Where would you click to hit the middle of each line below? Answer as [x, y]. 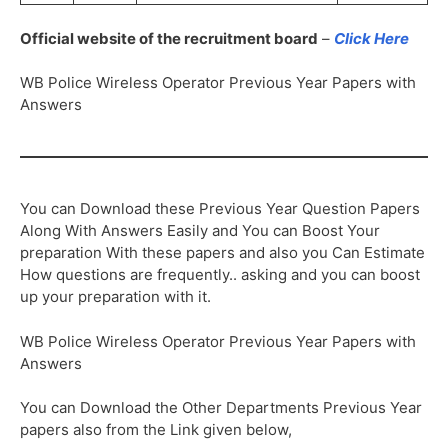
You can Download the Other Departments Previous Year [221, 408]
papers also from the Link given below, [156, 430]
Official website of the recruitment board [169, 38]
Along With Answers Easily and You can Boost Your [200, 231]
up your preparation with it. [115, 297]
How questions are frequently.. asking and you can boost [220, 275]
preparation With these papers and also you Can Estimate [222, 253]
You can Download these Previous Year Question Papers [220, 209]
